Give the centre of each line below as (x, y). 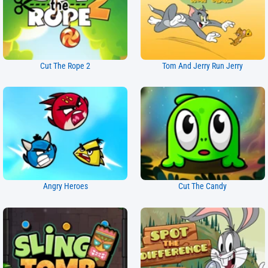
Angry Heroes (65, 187)
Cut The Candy (203, 187)
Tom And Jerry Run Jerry (203, 66)
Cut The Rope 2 (66, 66)
